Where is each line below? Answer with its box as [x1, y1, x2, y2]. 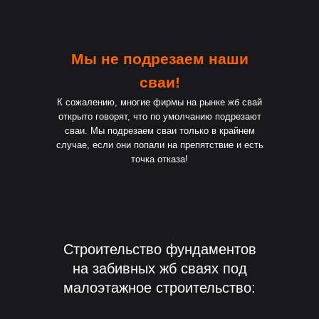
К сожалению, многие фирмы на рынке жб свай [57, 97, 262, 108]
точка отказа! [131, 154, 188, 164]
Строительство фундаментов [63, 241, 256, 257]
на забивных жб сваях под [72, 261, 247, 276]
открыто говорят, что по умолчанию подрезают [58, 111, 261, 122]
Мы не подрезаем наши [70, 51, 249, 67]
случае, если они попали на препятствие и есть [56, 140, 263, 150]
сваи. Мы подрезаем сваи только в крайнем [64, 125, 255, 136]
